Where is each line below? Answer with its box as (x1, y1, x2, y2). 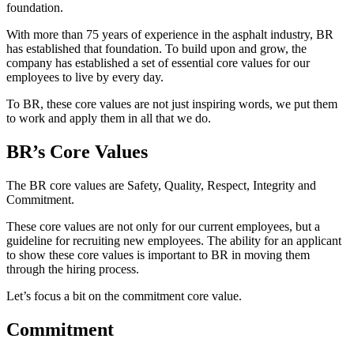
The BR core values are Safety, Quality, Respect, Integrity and (6, 178, 316, 192)
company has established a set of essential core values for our (6, 55, 310, 70)
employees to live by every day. (6, 70, 164, 84)
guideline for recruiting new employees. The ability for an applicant (6, 233, 341, 247)
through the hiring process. (6, 262, 139, 276)
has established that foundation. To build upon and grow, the (6, 41, 307, 55)
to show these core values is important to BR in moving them (6, 247, 310, 262)
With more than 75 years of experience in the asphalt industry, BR (6, 27, 333, 41)
